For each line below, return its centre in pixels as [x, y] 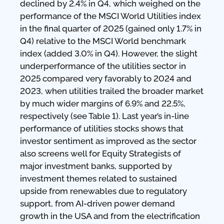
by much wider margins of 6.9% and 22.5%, [103, 103]
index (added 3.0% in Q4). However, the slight [109, 53]
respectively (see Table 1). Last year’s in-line [104, 116]
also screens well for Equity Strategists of [100, 153]
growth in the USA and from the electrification [110, 216]
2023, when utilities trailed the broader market [112, 91]
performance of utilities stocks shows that [102, 128]
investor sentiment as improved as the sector [108, 141]
